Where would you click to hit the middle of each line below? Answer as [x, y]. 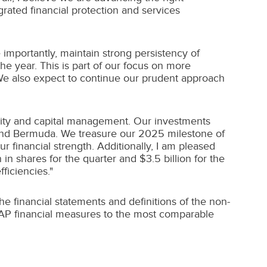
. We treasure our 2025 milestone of [140, 133]
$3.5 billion [165, 159]
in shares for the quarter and [71, 159]
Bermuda [34, 133]
